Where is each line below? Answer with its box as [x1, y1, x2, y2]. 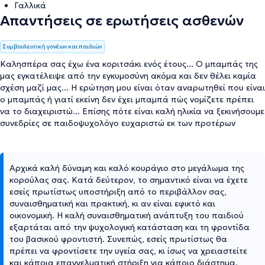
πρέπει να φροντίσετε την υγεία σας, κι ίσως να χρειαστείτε [9, 245, 247, 256]
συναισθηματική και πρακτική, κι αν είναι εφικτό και [9, 198, 215, 209]
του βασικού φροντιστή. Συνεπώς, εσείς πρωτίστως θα [9, 233, 227, 244]
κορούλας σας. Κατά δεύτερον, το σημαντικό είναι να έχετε [9, 174, 248, 185]
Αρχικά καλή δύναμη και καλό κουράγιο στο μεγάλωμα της [9, 162, 244, 173]
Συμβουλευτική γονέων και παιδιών [3, 42, 102, 50]
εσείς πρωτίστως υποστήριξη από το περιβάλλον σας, [9, 186, 227, 197]
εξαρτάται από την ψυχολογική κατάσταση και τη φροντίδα [9, 221, 250, 232]
